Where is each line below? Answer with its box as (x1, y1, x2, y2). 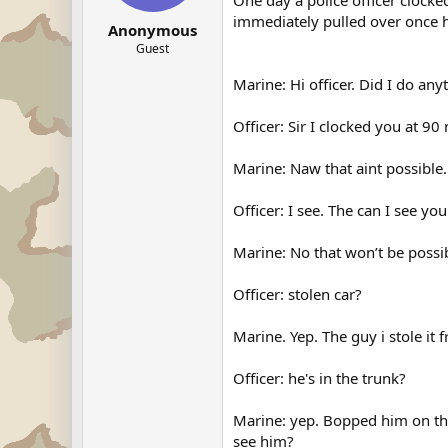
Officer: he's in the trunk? (233, 368, 406, 388)
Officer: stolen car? (233, 284, 362, 304)
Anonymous (108, 19, 197, 40)
